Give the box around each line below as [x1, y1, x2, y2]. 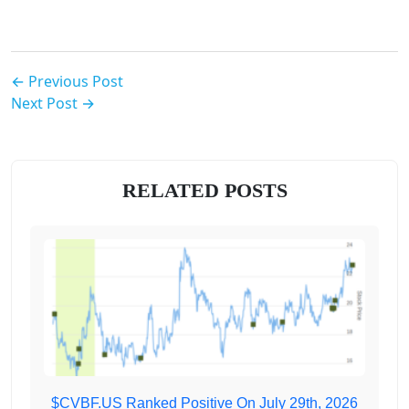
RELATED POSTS [121, 179, 288, 203]
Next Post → [11, 93, 95, 114]
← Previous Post [11, 71, 123, 92]
